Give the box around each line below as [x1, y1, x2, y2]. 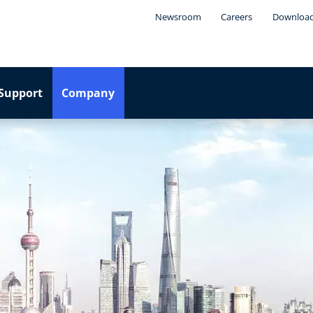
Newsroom [154, 10, 201, 23]
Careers [221, 10, 253, 23]
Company [61, 85, 115, 101]
